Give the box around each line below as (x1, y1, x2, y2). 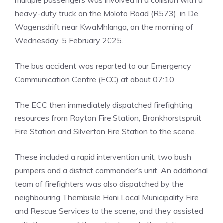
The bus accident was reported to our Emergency (15, 61, 191, 71)
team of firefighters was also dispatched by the (15, 179, 184, 189)
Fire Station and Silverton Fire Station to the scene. (15, 126, 196, 136)
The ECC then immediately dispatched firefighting (15, 100, 192, 110)
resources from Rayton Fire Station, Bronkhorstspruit (15, 113, 201, 123)
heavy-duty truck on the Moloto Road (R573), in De (15, 8, 198, 18)
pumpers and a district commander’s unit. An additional (15, 165, 208, 175)
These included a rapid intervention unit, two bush (15, 152, 191, 162)
